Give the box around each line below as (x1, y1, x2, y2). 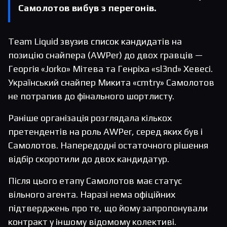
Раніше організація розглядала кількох (8, 112, 172, 124)
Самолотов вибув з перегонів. (18, 3, 157, 13)
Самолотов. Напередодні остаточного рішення (8, 140, 208, 151)
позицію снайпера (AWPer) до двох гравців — (8, 50, 203, 61)
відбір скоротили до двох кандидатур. (8, 154, 169, 165)
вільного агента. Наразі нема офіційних (8, 189, 175, 200)
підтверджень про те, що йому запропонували (8, 203, 208, 214)
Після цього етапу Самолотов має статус (8, 175, 182, 186)
